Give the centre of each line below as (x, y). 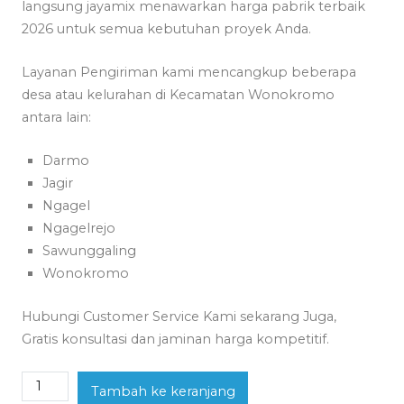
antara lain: (57, 117)
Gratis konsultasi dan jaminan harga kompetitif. (176, 339)
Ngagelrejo (79, 228)
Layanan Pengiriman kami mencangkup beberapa (189, 72)
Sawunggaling (90, 250)
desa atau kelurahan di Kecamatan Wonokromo (179, 94)
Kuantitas (51, 381)
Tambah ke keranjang (163, 391)
